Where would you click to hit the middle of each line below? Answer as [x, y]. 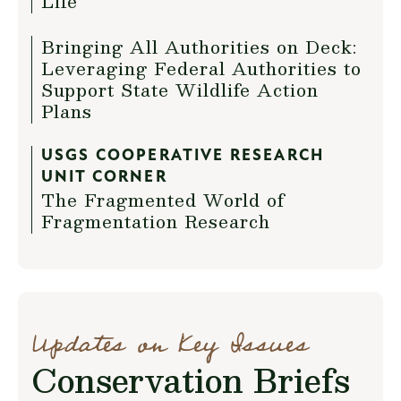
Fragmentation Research [156, 221]
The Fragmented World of [163, 199]
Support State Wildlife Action [180, 89]
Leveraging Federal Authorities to [201, 68]
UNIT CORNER [104, 177]
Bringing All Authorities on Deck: [199, 46]
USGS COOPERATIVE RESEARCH [183, 156]
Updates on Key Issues [170, 344]
